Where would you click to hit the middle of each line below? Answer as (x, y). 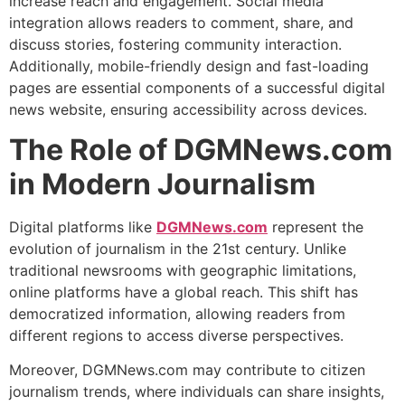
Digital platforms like (83, 227)
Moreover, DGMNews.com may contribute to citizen (187, 370)
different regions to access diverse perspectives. (176, 336)
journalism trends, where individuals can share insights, (197, 392)
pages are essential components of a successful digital (197, 87)
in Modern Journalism (162, 184)
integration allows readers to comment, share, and (181, 22)
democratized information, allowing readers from (177, 314)
